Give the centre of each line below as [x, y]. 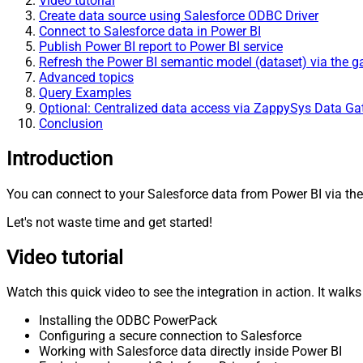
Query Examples [85, 92]
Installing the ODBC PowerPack [128, 321]
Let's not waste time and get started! [109, 222]
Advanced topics [86, 77]
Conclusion [71, 123]
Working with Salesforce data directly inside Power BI [190, 352]
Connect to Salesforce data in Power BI [150, 31]
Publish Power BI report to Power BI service [161, 46]
